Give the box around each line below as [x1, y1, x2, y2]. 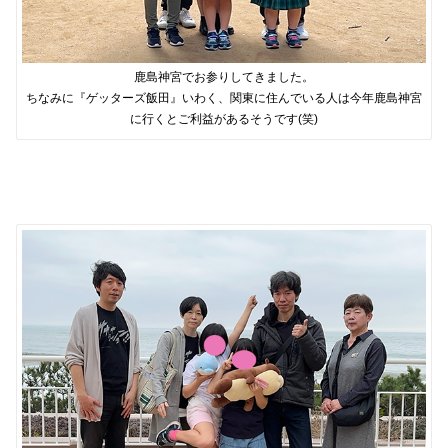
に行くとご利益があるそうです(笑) [130, 111, 318, 126]
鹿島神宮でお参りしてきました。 [134, 69, 314, 84]
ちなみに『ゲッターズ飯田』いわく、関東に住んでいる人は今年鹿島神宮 [26, 90, 422, 105]
